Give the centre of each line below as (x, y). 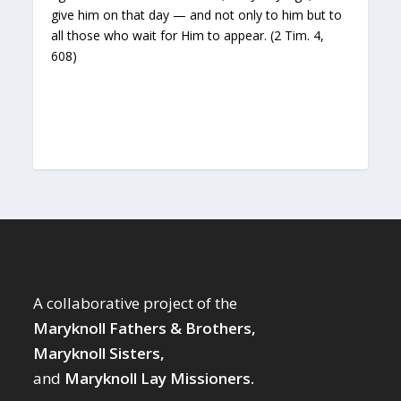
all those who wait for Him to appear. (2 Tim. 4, (188, 35)
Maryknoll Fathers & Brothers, (145, 328)
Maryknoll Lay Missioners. (160, 378)
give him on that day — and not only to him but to (197, 14)
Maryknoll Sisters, (99, 353)
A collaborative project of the (136, 303)
